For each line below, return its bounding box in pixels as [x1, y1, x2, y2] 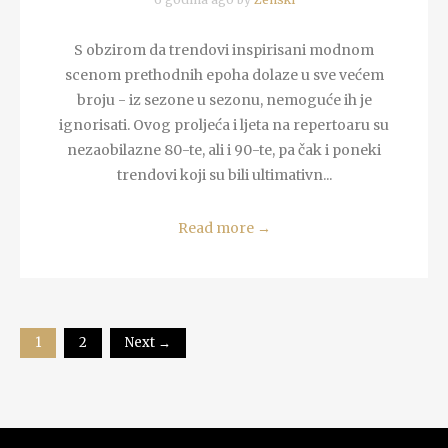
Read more [177, 218, 257, 237]
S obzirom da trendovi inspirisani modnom [74, 40, 374, 59]
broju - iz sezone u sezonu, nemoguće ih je [76, 90, 372, 109]
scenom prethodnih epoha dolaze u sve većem [64, 65, 384, 84]
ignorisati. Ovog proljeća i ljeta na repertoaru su [59, 115, 389, 134]
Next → [125, 333, 171, 351]
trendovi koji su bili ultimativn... [116, 165, 332, 184]
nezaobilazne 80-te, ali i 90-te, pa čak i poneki [67, 140, 381, 159]
